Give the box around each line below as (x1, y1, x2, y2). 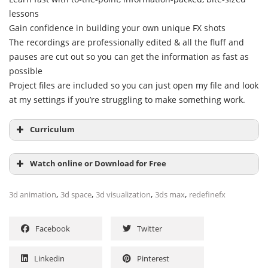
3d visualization (96, 189, 151, 200)
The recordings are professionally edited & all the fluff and (9, 36, 244, 48)
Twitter (137, 223, 162, 234)
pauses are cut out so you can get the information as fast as (9, 51, 249, 63)
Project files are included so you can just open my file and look (9, 80, 258, 92)
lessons (9, 8, 39, 20)
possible (9, 65, 42, 77)
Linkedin (34, 253, 65, 264)
